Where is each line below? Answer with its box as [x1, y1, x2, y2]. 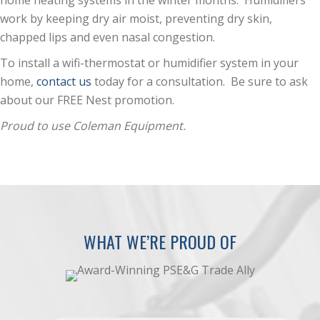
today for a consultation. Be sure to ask [91, 74, 308, 90]
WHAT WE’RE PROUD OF [84, 229, 236, 255]
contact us [36, 74, 91, 90]
